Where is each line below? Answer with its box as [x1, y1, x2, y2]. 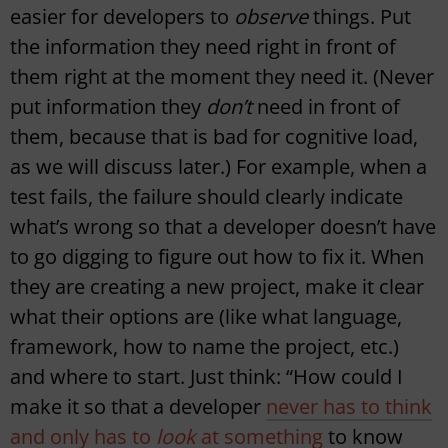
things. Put [313, 3, 411, 31]
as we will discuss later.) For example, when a [10, 153, 427, 181]
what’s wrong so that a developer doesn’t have [10, 213, 436, 241]
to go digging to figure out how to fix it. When [10, 243, 424, 271]
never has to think [266, 393, 432, 421]
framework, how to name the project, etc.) [10, 333, 399, 361]
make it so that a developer [10, 393, 266, 421]
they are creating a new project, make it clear [10, 273, 424, 301]
